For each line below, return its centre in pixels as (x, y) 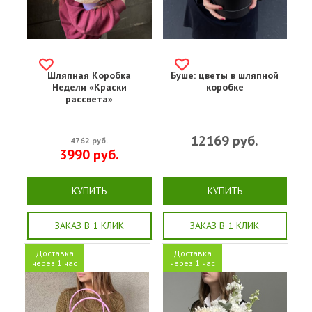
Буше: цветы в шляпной (225, 76)
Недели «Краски (89, 87)
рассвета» (89, 99)
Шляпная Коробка (89, 76)
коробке (225, 87)
